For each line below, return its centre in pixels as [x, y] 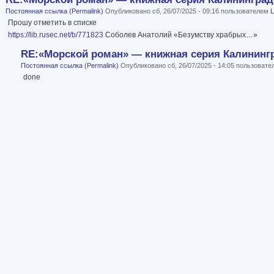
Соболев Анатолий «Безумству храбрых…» [180, 35]
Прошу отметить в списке [52, 23]
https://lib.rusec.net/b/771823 [56, 35]
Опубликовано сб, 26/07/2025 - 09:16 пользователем [187, 11]
